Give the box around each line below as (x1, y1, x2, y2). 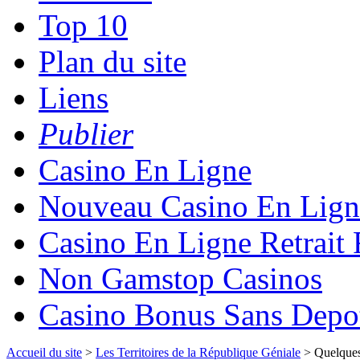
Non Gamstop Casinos (39, 260, 322, 296)
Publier (39, 116, 133, 151)
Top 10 (39, 7, 128, 43)
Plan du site (39, 43, 186, 79)
